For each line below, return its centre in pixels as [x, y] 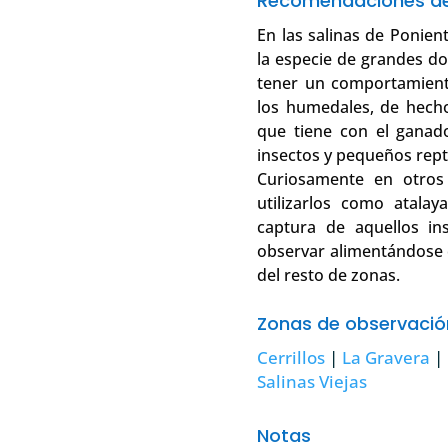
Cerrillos [291, 358]
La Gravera [386, 358]
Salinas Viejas [312, 382]
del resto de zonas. [329, 275]
